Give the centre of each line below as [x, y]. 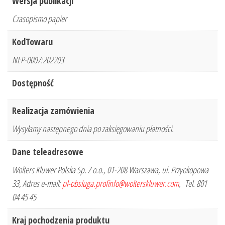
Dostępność [33, 83]
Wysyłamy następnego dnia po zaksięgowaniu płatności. [93, 129]
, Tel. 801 [193, 184]
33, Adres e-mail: [37, 184]
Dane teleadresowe [48, 152]
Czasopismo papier [39, 19]
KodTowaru [32, 42]
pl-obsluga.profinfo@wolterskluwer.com [121, 184]
